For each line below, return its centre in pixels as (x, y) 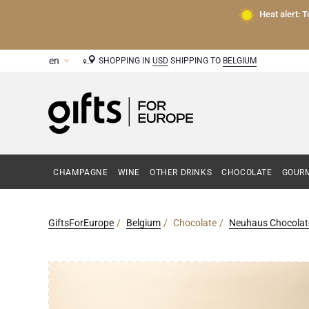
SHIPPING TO (196, 61)
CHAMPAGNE (81, 172)
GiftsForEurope (81, 222)
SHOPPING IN (125, 61)
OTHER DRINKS (181, 172)
